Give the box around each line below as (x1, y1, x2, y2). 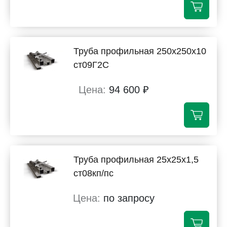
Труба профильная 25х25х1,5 (73, 155, 199, 165)
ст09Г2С (73, 60, 109, 70)
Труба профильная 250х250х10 (73, 46, 206, 56)
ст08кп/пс (73, 168, 113, 178)
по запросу (103, 193, 155, 204)
